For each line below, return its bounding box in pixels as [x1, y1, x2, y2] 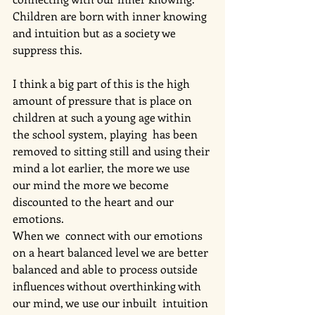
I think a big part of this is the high [13, 75, 193, 91]
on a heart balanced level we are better [13, 244, 211, 259]
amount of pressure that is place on [13, 92, 195, 108]
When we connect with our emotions [13, 227, 205, 243]
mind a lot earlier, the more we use [13, 160, 193, 175]
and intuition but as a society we [13, 25, 179, 40]
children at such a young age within [13, 109, 194, 124]
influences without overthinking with [13, 278, 204, 293]
